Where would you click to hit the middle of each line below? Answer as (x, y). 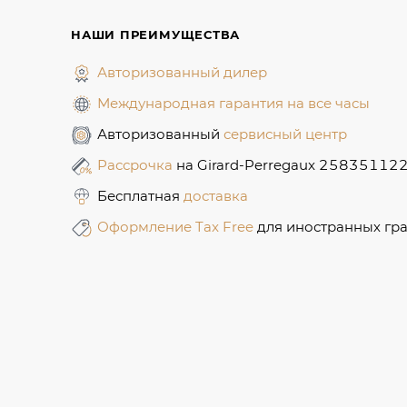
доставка (216, 196)
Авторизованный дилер (182, 72)
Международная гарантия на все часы (233, 103)
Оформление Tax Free (177, 227)
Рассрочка (137, 165)
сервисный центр (285, 134)
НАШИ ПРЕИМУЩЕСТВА (156, 34)
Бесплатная (140, 196)
